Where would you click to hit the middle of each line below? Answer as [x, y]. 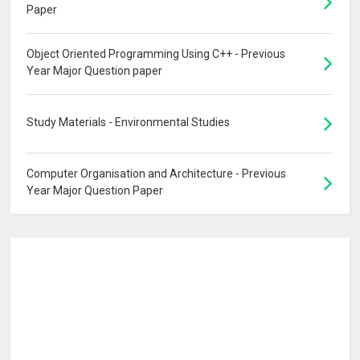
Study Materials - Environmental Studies [129, 123]
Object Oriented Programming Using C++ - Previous [156, 54]
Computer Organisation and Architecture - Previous [157, 174]
